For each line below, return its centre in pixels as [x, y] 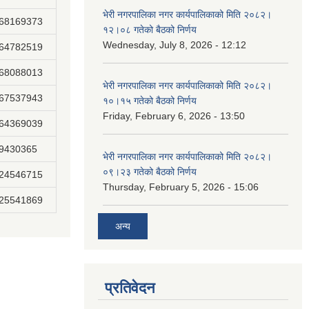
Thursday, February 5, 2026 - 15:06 [181, 187]
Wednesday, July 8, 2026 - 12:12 [175, 45]
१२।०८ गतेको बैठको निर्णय [150, 30]
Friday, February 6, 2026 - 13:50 [174, 116]
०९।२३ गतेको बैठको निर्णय [150, 172]
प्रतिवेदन [130, 288]
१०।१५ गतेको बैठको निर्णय [150, 101]
